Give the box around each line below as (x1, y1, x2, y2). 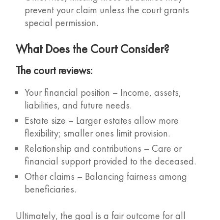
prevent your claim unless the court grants (25, 3, 190, 17)
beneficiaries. (25, 183, 77, 196)
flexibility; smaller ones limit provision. (25, 127, 170, 140)
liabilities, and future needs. (25, 99, 132, 112)
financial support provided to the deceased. (25, 155, 196, 168)
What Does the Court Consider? (16, 41, 169, 57)
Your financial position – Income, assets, (25, 86, 182, 99)
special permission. (25, 16, 99, 29)
